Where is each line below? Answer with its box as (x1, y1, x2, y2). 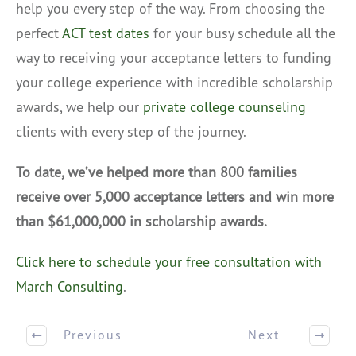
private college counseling (143, 97, 306, 116)
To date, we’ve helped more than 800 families (16, 162, 297, 181)
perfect (16, 23, 62, 42)
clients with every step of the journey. (16, 122, 246, 141)
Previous (63, 327, 122, 343)
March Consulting (16, 277, 123, 296)
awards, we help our (16, 97, 143, 116)
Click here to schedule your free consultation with (16, 252, 322, 271)
